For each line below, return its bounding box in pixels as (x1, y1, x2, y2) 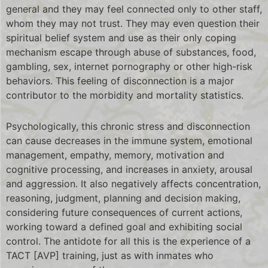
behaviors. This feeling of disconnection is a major (6, 74, 234, 87)
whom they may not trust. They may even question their (6, 17, 260, 29)
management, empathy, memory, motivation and (6, 148, 224, 161)
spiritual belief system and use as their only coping (6, 31, 236, 44)
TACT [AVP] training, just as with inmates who (6, 249, 214, 261)
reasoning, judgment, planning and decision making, (6, 191, 240, 204)
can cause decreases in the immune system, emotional (6, 134, 252, 147)
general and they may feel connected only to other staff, (6, 2, 262, 15)
